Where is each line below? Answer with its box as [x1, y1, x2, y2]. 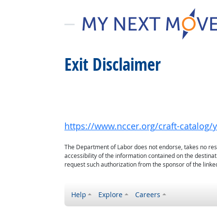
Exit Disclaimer [64, 53, 161, 76]
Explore [98, 190, 123, 199]
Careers [135, 190, 161, 199]
